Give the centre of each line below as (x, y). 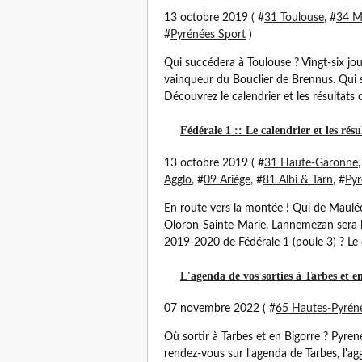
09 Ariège (227, 180)
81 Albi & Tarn (298, 180)
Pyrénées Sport (208, 35)
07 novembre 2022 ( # (220, 309)
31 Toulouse (294, 18)
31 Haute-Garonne (311, 163)
